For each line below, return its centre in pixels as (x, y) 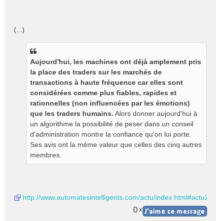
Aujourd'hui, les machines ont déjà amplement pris (116, 62)
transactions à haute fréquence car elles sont (107, 82)
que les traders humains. (72, 113)
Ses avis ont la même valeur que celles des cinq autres (116, 145)
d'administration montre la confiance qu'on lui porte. (111, 134)
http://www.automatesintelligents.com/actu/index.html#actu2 (116, 197)
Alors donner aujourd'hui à (155, 113)
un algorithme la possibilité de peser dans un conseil (112, 124)
